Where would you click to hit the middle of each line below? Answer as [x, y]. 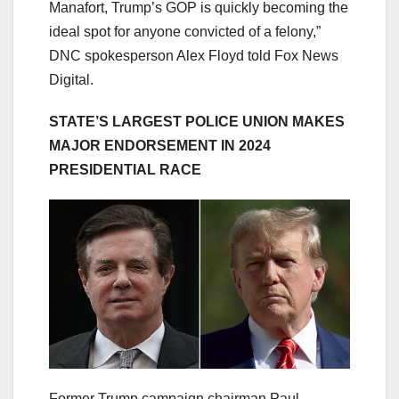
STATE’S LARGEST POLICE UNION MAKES [197, 121]
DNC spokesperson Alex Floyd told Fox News [194, 55]
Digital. [71, 79]
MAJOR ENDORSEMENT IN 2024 [160, 145]
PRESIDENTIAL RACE [125, 169]
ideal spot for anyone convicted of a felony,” [185, 31]
